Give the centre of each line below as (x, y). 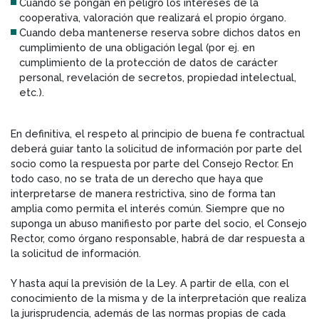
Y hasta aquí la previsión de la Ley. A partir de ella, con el (150, 283)
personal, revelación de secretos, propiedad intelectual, (158, 77)
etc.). (32, 92)
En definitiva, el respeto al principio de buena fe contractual (158, 133)
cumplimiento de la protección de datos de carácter (148, 62)
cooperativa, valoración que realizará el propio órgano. (153, 17)
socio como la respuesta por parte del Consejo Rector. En (152, 163)
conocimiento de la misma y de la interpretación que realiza (158, 298)
